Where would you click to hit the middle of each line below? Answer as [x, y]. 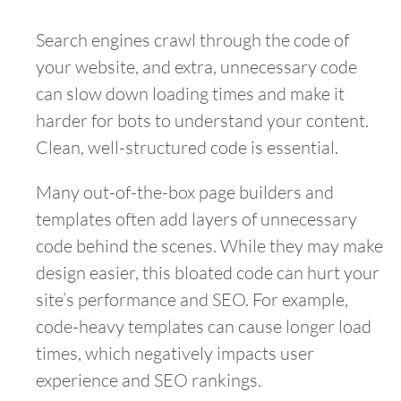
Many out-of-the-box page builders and [185, 192]
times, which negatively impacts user [175, 353]
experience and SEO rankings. [149, 380]
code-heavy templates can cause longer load [204, 326]
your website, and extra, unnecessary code [196, 66]
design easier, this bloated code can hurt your [208, 272]
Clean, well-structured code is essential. [187, 147]
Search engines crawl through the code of [192, 39]
